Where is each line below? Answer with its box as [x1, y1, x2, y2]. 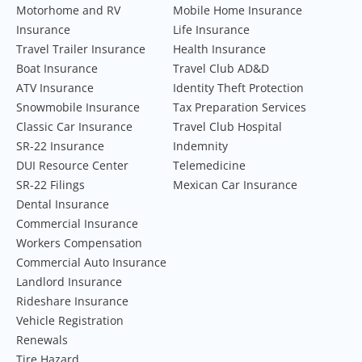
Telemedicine [173, 157, 246, 173]
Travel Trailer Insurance [16, 40, 145, 57]
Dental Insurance [16, 196, 109, 212]
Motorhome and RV [16, 2, 120, 18]
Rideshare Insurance [16, 293, 128, 309]
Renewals [16, 331, 68, 347]
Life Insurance [173, 21, 250, 37]
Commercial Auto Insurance [16, 254, 166, 270]
